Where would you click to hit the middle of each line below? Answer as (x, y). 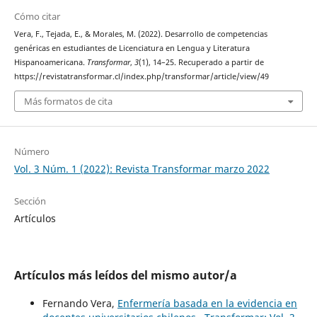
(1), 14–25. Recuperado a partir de (201, 62)
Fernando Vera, (80, 304)
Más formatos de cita (68, 102)
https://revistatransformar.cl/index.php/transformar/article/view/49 (141, 76)
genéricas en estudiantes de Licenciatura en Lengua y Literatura (132, 48)
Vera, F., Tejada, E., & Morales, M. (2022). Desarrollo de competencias (140, 34)
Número (31, 152)
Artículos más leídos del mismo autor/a (125, 276)
